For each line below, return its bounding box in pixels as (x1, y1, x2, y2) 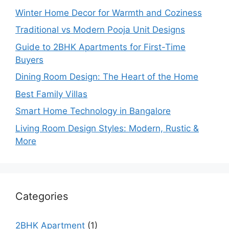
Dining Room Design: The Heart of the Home (15, 72, 198, 82)
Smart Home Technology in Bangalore (15, 106, 171, 116)
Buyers (15, 54, 43, 65)
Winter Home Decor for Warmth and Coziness (15, 7, 202, 18)
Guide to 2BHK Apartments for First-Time (15, 41, 186, 52)
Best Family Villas (15, 88, 87, 99)
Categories (15, 190, 68, 202)
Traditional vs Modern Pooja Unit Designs (15, 25, 185, 35)
